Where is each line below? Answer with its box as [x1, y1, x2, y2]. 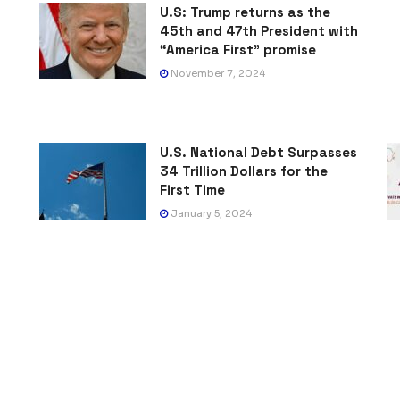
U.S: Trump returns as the [160, 4, 330, 21]
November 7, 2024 [168, 67, 265, 80]
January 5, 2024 [168, 207, 252, 221]
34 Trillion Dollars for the [160, 162, 328, 180]
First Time [160, 181, 225, 199]
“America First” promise [160, 41, 316, 59]
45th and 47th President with [160, 22, 358, 40]
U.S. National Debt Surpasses [160, 144, 357, 162]
